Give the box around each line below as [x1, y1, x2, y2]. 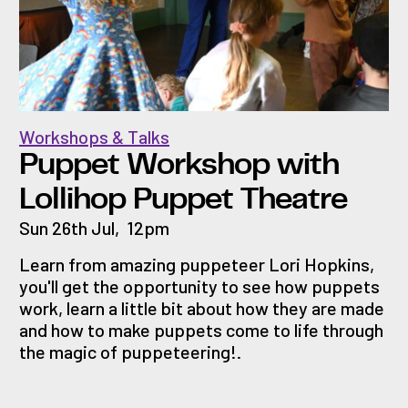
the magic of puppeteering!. [19, 340, 241, 362]
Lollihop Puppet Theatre [19, 183, 347, 215]
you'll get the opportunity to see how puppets [19, 274, 380, 297]
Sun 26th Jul [19, 216, 115, 239]
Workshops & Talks [19, 125, 169, 148]
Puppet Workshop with [19, 148, 339, 180]
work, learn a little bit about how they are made [19, 296, 384, 319]
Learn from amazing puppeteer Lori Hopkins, [19, 252, 374, 275]
